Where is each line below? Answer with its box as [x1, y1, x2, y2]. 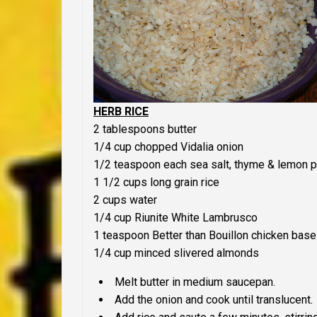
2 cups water [93, 193, 157, 207]
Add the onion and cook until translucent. [115, 293, 313, 307]
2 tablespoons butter [93, 122, 197, 137]
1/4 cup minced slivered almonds [93, 246, 259, 260]
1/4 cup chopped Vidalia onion [93, 140, 243, 154]
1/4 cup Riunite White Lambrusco [93, 211, 258, 225]
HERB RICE [93, 105, 149, 119]
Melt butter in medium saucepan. [115, 275, 275, 289]
